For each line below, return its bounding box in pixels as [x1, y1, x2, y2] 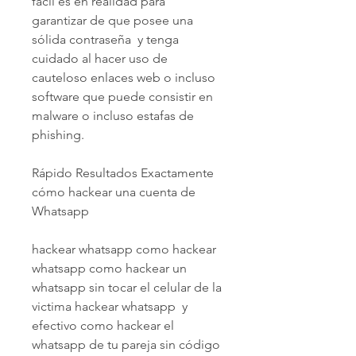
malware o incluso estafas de [32, 107, 194, 123]
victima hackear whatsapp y [32, 298, 188, 314]
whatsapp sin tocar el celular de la [32, 279, 222, 295]
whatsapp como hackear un [32, 260, 187, 276]
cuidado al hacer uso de [32, 50, 168, 66]
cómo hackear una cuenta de [32, 184, 195, 199]
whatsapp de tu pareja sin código [32, 336, 220, 352]
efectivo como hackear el [32, 317, 174, 333]
